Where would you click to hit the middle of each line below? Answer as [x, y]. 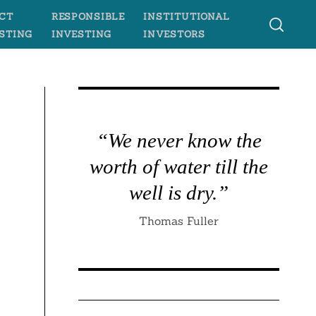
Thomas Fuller [179, 221]
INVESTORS [174, 34]
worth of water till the [179, 167]
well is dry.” [179, 193]
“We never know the [179, 141]
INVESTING [81, 34]
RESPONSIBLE [88, 16]
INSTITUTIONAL [187, 16]
